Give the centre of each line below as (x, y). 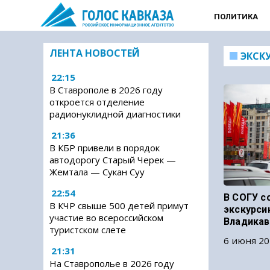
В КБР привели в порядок (105, 148)
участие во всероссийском (106, 218)
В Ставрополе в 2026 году (106, 90)
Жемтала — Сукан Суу (97, 172)
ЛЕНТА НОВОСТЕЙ (95, 53)
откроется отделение (97, 102)
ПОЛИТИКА (236, 17)
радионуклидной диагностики (115, 114)
